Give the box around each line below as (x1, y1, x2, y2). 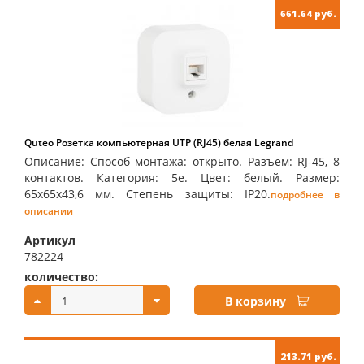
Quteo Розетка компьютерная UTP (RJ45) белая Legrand (24, 136, 293, 149)
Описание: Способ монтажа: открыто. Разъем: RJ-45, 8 (24, 154, 340, 169)
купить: (194, 269, 240, 284)
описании (24, 204, 73, 218)
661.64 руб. (280, 7, 336, 19)
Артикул (24, 232, 76, 248)
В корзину (225, 293, 286, 309)
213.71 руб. (280, 350, 336, 362)
